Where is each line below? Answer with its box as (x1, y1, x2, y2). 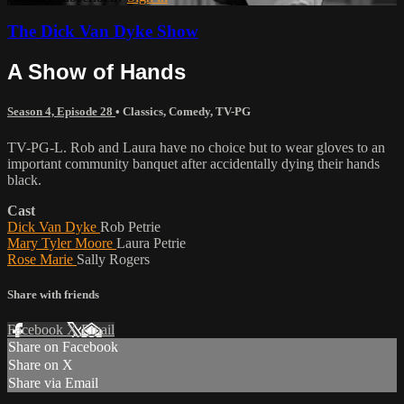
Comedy (169, 105, 210, 119)
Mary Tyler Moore (7, 234, 116, 251)
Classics (123, 105, 163, 119)
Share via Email (8, 375, 98, 390)
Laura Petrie (116, 234, 186, 251)
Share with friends (7, 287, 99, 301)
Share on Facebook (8, 339, 118, 354)
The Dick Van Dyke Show (7, 22, 198, 41)
